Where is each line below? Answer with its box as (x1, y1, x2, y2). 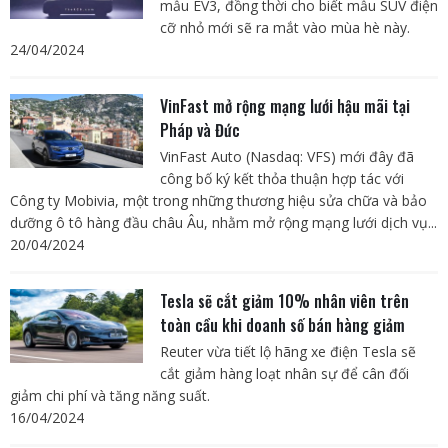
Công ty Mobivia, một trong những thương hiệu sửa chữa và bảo (10, 191, 427, 210)
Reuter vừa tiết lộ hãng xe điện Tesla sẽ (159, 342, 416, 361)
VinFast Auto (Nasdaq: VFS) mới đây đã (159, 147, 414, 166)
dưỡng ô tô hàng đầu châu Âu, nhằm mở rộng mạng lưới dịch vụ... (10, 213, 437, 232)
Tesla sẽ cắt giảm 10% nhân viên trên (159, 289, 409, 313)
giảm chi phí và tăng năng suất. (10, 386, 210, 405)
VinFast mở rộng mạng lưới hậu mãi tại (159, 94, 410, 118)
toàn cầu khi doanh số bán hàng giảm (159, 313, 405, 337)
